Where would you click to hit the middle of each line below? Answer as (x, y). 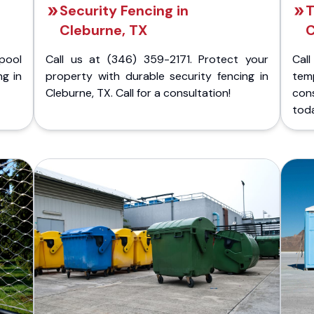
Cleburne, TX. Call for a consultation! (138, 93)
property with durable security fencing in (157, 76)
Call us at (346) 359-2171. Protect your (157, 59)
